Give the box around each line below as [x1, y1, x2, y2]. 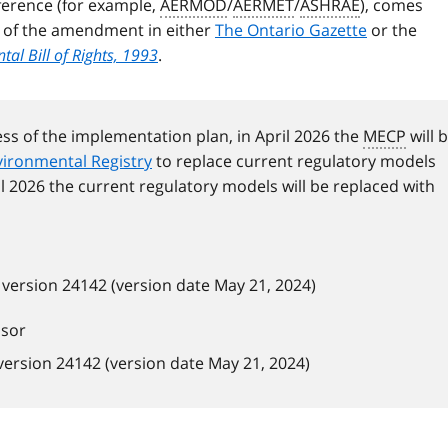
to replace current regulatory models [152, 150, 436, 173]
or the [367, 19, 417, 42]
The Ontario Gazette [215, 19, 367, 42]
